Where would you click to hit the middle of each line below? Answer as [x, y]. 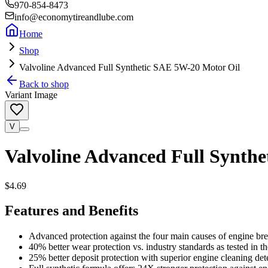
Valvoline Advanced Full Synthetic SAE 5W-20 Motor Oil [130, 67]
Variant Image [31, 95]
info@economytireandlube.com [74, 17]
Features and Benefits [71, 211]
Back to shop [44, 84]
